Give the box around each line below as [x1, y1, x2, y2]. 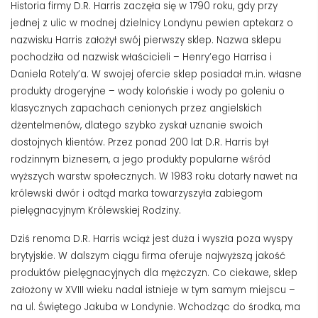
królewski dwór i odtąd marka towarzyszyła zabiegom [11, 186, 263, 200]
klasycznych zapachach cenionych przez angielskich [11, 101, 262, 115]
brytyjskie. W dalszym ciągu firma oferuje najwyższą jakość [11, 248, 285, 263]
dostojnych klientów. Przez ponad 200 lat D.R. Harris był [11, 135, 268, 149]
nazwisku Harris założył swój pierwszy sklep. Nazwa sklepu [11, 33, 281, 47]
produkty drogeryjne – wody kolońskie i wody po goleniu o [11, 84, 285, 98]
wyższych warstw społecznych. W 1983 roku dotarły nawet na [11, 169, 297, 183]
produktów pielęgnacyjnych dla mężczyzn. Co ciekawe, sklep [11, 265, 297, 280]
